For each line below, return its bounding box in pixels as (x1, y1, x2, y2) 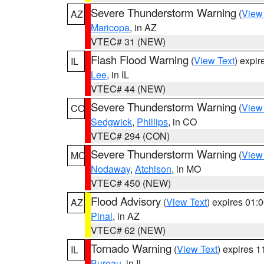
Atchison (135, 162, 171, 176)
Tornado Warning (91, 240, 171, 256)
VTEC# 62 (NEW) (91, 223, 166, 237)
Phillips (137, 115, 168, 128)
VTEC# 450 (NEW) (91, 176, 171, 190)
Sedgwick (91, 115, 132, 128)
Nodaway (91, 162, 130, 176)
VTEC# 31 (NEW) (91, 35, 166, 48)
